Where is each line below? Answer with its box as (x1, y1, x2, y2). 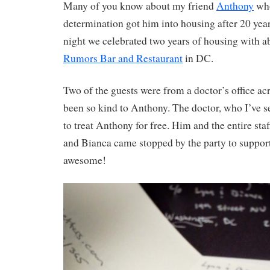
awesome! (63, 152, 106, 167)
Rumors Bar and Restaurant (63, 51, 183, 66)
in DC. (183, 51, 213, 66)
